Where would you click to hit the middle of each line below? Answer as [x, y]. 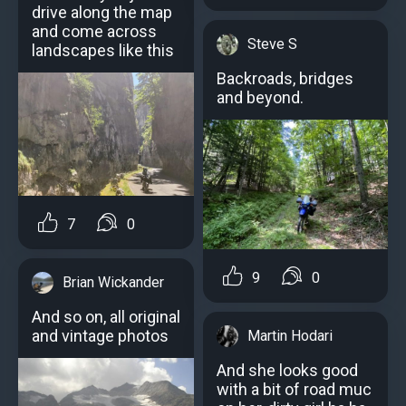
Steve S [272, 44]
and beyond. [260, 98]
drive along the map [102, 13]
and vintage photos [100, 336]
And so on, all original [106, 317]
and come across [94, 32]
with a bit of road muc [294, 390]
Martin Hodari [290, 336]
